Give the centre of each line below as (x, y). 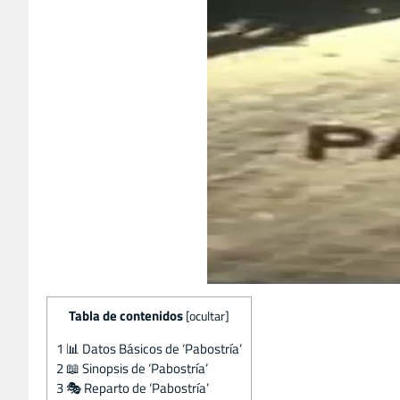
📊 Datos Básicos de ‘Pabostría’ (153, 348)
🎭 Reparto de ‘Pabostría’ (136, 387)
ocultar (207, 316)
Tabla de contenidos (126, 315)
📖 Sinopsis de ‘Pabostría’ (136, 368)
